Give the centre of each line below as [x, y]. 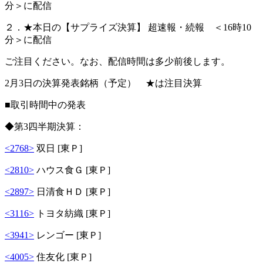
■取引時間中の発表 [45, 104]
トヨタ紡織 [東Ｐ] [72, 213]
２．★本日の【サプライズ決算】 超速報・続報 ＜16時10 [128, 27]
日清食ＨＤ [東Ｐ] [72, 191]
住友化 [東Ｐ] [63, 257]
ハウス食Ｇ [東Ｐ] [72, 170]
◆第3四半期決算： [45, 126]
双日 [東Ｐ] [58, 148]
